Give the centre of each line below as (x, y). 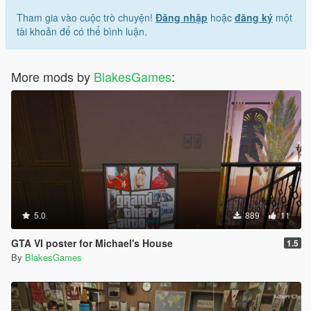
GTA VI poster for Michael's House (92, 243)
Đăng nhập (182, 17)
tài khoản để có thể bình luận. (82, 31)
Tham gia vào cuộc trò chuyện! (86, 17)
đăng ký (254, 17)
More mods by (52, 76)
